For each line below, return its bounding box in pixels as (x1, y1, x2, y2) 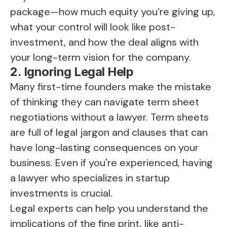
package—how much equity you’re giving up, (10, 5, 215, 19)
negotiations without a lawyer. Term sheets (10, 110, 209, 124)
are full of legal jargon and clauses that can (10, 126, 208, 139)
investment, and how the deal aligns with (10, 35, 199, 49)
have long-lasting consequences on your (10, 141, 199, 155)
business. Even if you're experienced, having (10, 156, 213, 170)
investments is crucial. (10, 186, 112, 200)
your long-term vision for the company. (10, 51, 191, 64)
